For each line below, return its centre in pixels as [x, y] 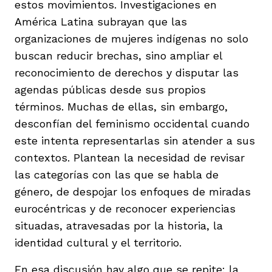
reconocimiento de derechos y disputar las [127, 72]
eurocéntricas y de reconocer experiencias [125, 208]
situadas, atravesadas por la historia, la [119, 225]
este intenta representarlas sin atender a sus [135, 140]
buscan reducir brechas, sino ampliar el [118, 55]
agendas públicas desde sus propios [110, 89]
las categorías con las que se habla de [117, 174]
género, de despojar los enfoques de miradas [133, 191]
